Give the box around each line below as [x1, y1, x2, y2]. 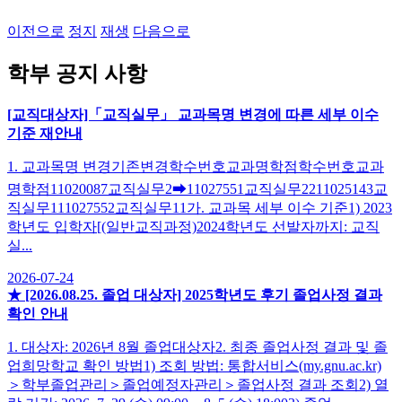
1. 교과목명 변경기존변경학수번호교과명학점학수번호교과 [7, 158, 384, 174]
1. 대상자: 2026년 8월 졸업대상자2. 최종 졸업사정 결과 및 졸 [7, 338, 388, 354]
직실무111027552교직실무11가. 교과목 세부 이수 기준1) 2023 [7, 199, 392, 215]
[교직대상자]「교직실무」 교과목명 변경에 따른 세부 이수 [7, 106, 379, 122]
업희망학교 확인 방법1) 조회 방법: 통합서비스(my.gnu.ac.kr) [7, 357, 381, 373]
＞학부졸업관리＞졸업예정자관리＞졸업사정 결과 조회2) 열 [7, 376, 389, 392]
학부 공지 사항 [7, 61, 147, 85]
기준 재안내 [7, 125, 83, 141]
